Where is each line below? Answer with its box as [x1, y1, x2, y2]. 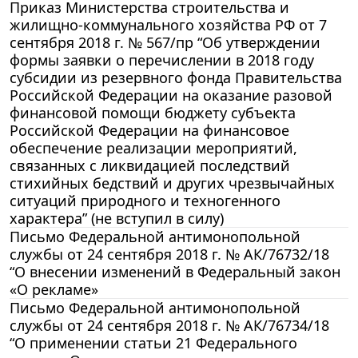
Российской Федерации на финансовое [10, 120, 289, 140]
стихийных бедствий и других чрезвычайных [10, 173, 335, 193]
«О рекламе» [10, 279, 98, 299]
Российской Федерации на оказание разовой [10, 85, 332, 105]
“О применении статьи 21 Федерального [10, 332, 297, 352]
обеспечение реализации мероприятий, [10, 137, 297, 157]
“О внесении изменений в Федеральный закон [10, 261, 340, 281]
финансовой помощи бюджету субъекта [10, 102, 296, 122]
